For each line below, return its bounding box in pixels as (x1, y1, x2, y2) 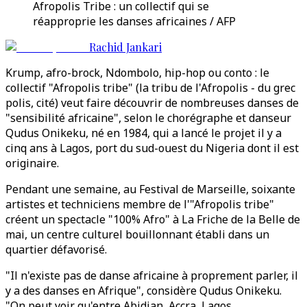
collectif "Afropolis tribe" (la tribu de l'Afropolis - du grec (5, 80, 295, 95)
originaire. (5, 156, 59, 171)
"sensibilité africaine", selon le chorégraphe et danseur (5, 110, 291, 125)
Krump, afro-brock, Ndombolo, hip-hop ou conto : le (5, 65, 269, 80)
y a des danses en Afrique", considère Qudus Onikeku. (5, 283, 282, 298)
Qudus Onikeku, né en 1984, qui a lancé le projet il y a (5, 125, 282, 140)
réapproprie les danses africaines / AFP (33, 14, 236, 29)
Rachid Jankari (89, 40, 162, 54)
